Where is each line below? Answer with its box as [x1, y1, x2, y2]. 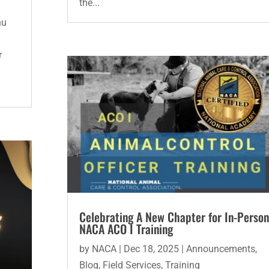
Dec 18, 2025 [123, 243, 179, 255]
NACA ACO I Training [79, 220, 173, 238]
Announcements [186, 243, 255, 255]
